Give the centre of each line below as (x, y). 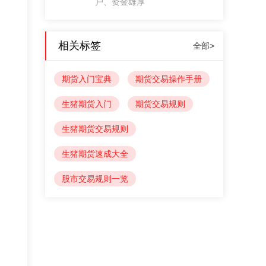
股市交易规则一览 (95, 179)
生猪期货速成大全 (95, 154)
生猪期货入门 (87, 104)
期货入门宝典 (87, 79)
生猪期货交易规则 (95, 129)
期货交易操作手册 (169, 79)
